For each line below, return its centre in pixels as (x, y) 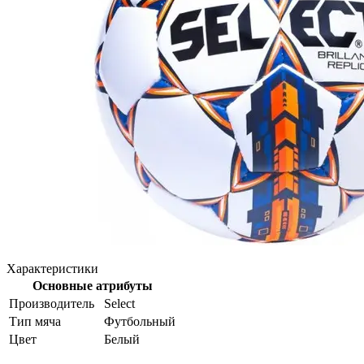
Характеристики (52, 268)
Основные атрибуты (92, 285)
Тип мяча (35, 321)
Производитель (53, 303)
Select (119, 303)
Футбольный (140, 321)
